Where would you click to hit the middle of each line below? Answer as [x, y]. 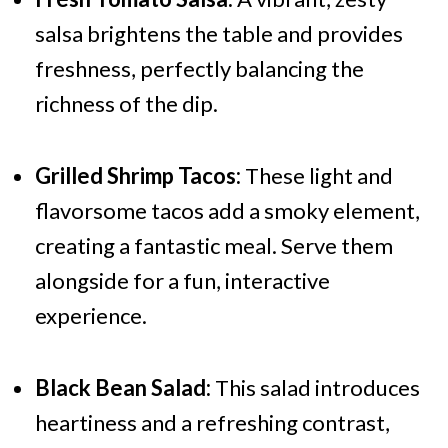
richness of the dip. [126, 104]
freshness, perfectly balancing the [199, 69]
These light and [316, 176]
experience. [90, 316]
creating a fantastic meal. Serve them [213, 246]
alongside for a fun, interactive [182, 281]
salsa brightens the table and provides [218, 34]
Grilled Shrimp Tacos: [137, 176]
